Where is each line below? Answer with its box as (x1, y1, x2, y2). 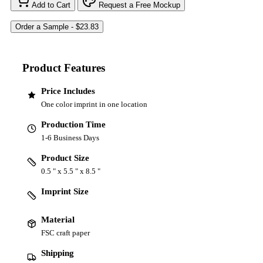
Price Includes (41, 86, 95, 96)
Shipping (41, 248, 74, 258)
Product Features (22, 61, 105, 74)
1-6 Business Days (41, 133, 99, 142)
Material (41, 214, 75, 224)
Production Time (41, 119, 106, 129)
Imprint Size (41, 186, 89, 196)
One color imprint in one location (41, 99, 147, 109)
